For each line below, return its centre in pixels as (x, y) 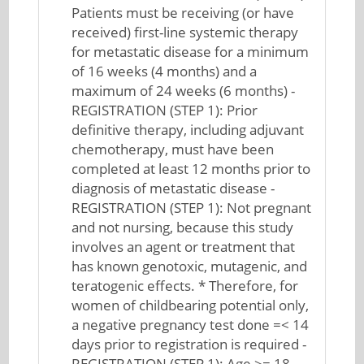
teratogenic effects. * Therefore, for (185, 286)
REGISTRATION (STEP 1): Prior (165, 110)
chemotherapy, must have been (173, 149)
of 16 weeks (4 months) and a (165, 71)
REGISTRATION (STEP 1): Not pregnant (192, 208)
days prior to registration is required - (189, 344)
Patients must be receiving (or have (183, 13)
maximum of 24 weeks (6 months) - (184, 91)
